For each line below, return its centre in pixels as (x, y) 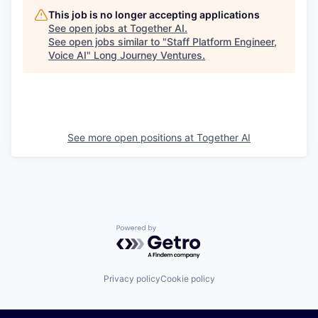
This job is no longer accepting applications (154, 14)
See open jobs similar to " (108, 41)
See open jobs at (89, 28)
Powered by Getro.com (178, 231)
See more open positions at (132, 137)
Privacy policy (132, 279)
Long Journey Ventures (148, 55)
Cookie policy (187, 279)
